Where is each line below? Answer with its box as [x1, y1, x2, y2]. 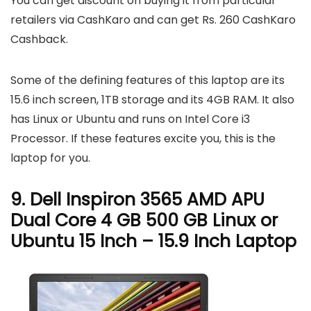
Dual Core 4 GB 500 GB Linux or [10, 208, 278, 233]
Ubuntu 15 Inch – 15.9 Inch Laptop [10, 229, 296, 254]
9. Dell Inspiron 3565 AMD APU [10, 187, 264, 212]
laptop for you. [10, 150, 90, 167]
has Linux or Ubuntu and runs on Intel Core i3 [10, 111, 250, 128]
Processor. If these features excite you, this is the [10, 131, 276, 147]
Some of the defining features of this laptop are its [10, 72, 285, 89]
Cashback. [10, 31, 68, 48]
